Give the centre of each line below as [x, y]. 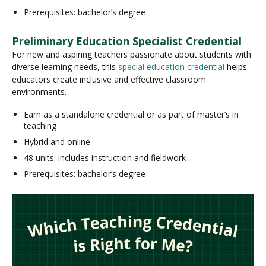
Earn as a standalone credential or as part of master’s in [131, 114]
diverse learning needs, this [65, 67]
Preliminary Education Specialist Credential [127, 41]
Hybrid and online [57, 141]
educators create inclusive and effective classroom [109, 80]
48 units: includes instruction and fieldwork [105, 157]
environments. [39, 92]
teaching [40, 125]
